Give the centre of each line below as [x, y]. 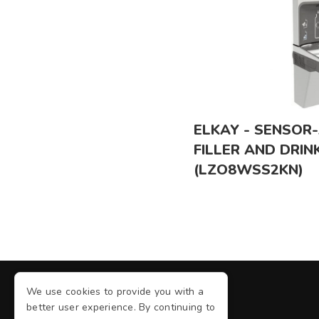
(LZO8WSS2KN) [249, 169]
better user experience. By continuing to [121, 307]
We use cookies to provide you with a [115, 292]
